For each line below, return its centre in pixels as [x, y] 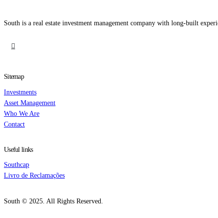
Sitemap [14, 77]
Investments [20, 92]
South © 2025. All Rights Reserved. [54, 201]
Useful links [18, 149]
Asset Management [30, 102]
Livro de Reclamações [34, 175]
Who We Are [22, 113]
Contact [14, 124]
